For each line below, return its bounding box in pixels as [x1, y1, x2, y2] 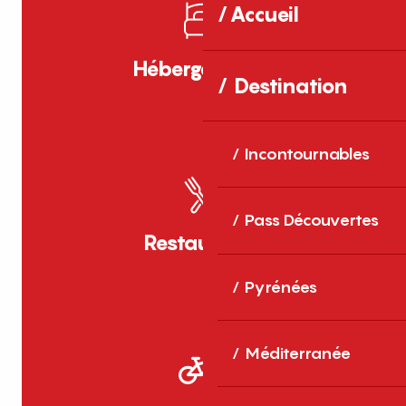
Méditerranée [245, 343, 351, 363]
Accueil [229, 2, 299, 27]
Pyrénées [245, 276, 317, 296]
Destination [234, 72, 348, 98]
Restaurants [143, 229, 263, 255]
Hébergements [132, 55, 274, 81]
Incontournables [245, 144, 370, 164]
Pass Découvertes [245, 210, 379, 230]
